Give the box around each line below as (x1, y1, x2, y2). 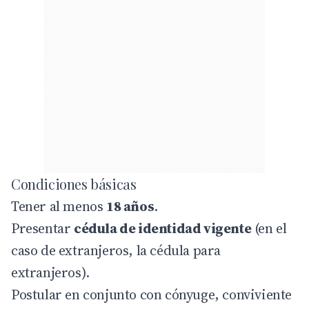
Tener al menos (11, 196, 106, 216)
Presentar (11, 218, 74, 238)
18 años (106, 196, 154, 216)
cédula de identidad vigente (74, 218, 252, 238)
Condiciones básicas (11, 174, 137, 193)
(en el (251, 218, 287, 238)
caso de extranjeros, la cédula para (11, 240, 221, 260)
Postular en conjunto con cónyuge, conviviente (11, 284, 292, 304)
